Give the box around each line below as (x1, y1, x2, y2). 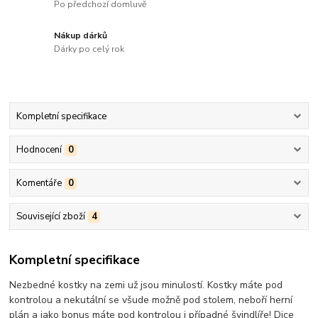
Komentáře (16, 177, 62, 190)
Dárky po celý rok (54, 43, 125, 55)
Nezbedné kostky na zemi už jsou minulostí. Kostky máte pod (9, 278, 283, 292)
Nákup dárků (54, 29, 108, 41)
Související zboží (16, 210, 85, 224)
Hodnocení (16, 143, 62, 156)
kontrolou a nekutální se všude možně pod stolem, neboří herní (9, 292, 293, 307)
